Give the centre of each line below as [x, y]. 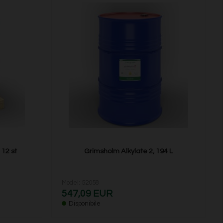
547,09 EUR [87, 194]
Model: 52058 [80, 183]
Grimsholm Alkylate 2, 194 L [128, 151]
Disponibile [84, 204]
